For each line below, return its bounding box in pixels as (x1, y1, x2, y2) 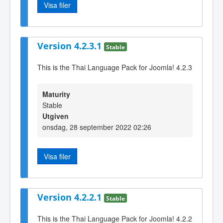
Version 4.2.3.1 (37, 39, 104, 52)
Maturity (42, 89, 70, 99)
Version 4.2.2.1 (37, 191, 104, 204)
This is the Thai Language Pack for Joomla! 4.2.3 (37, 62, 192, 72)
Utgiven (42, 111, 69, 121)
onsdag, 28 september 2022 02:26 (42, 121, 151, 132)
